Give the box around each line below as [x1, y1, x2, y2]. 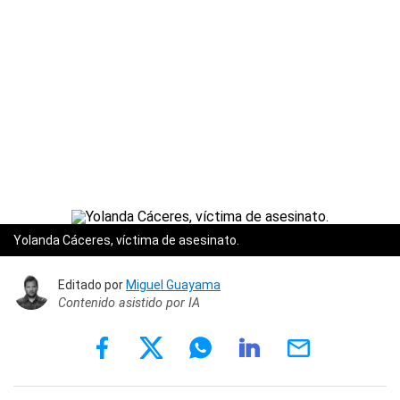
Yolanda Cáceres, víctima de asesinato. [13, 233, 239, 247]
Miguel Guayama [126, 277, 221, 292]
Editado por [58, 277, 126, 292]
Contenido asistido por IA [58, 295, 200, 311]
